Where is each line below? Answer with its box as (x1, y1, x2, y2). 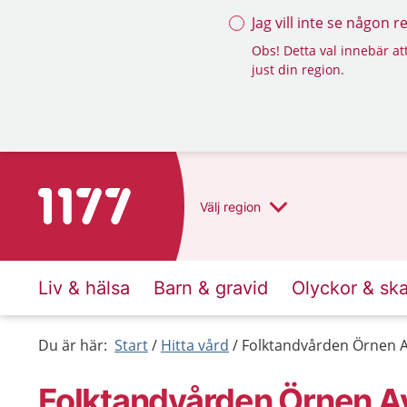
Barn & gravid (154, 277, 268, 299)
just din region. (252, 61, 344, 78)
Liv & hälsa (38, 277, 130, 299)
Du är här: (38, 335, 107, 355)
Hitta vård (161, 335, 229, 355)
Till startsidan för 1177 (37, 189, 191, 209)
